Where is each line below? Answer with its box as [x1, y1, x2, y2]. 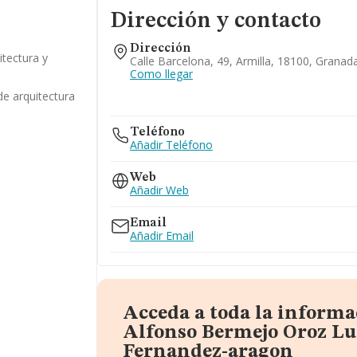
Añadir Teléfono [129, 137, 213, 152]
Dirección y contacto [110, 10, 321, 33]
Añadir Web [129, 182, 189, 198]
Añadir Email [129, 228, 194, 243]
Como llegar [129, 66, 193, 81]
